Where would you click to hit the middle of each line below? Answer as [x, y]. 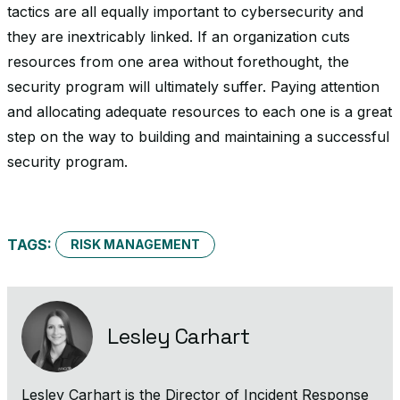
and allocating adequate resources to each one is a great [200, 112]
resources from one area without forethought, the [178, 62]
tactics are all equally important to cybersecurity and [185, 12]
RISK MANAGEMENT [135, 244]
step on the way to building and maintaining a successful [198, 137]
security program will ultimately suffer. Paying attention [193, 87]
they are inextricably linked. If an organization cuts [179, 37]
